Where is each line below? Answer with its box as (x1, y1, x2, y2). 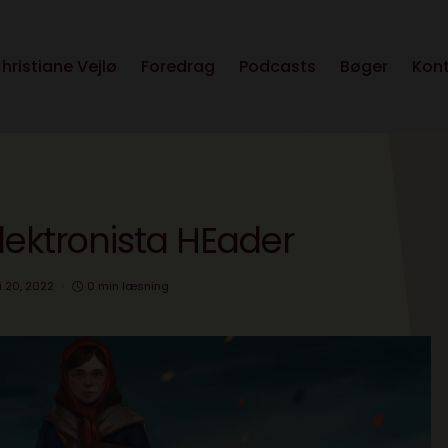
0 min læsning (87, 278, 169, 295)
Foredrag (141, 55, 215, 79)
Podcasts (239, 55, 316, 79)
